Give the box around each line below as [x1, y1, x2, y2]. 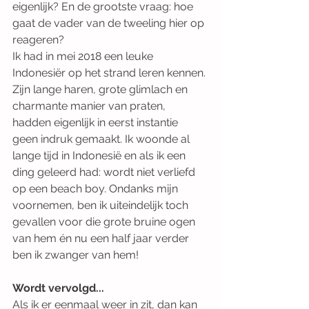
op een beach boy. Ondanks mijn [12, 182, 181, 195]
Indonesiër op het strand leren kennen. [12, 66, 208, 79]
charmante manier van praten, [12, 99, 168, 112]
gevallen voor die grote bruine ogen [12, 215, 198, 228]
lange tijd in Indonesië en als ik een [12, 149, 188, 162]
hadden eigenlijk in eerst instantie [12, 116, 181, 129]
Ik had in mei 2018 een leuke [12, 50, 156, 63]
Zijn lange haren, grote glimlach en [12, 83, 190, 96]
